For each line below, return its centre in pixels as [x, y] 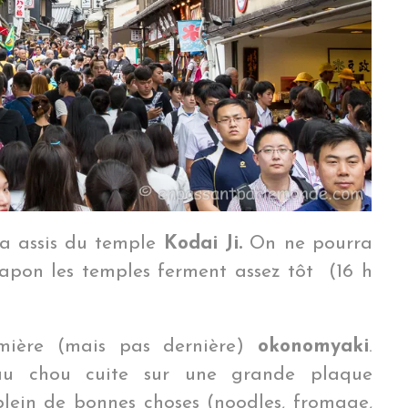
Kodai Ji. [203, 243]
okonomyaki [313, 346]
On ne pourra [308, 243]
